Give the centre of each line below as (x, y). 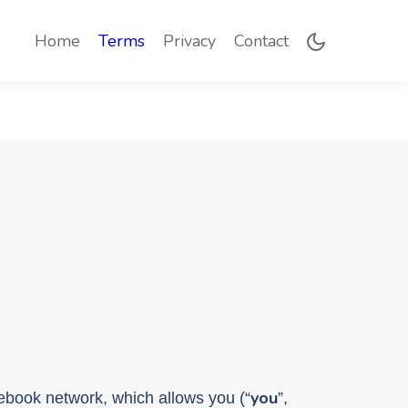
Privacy (189, 41)
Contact (261, 41)
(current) (113, 40)
